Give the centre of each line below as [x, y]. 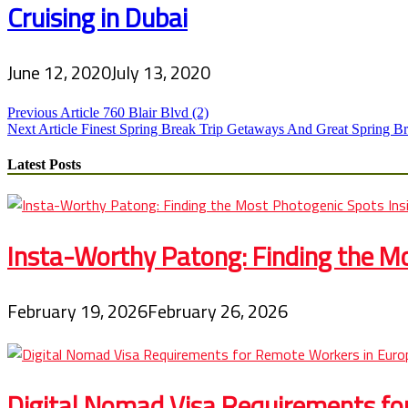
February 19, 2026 [77, 311]
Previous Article [53, 112]
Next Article [42, 128]
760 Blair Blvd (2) [156, 112]
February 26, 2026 [218, 311]
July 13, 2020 [161, 72]
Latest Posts [44, 164]
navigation [46, 141]
